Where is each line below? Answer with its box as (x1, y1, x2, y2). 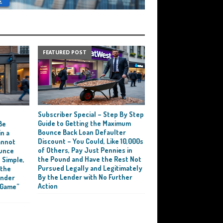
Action (38, 181, 58, 190)
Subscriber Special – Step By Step (38, 110, 144, 118)
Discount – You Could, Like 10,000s (38, 136, 144, 145)
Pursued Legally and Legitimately (38, 163, 143, 172)
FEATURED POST (43, 49, 87, 55)
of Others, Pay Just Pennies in (38, 145, 133, 154)
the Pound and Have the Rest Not (38, 154, 142, 163)
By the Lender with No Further (38, 172, 133, 181)
